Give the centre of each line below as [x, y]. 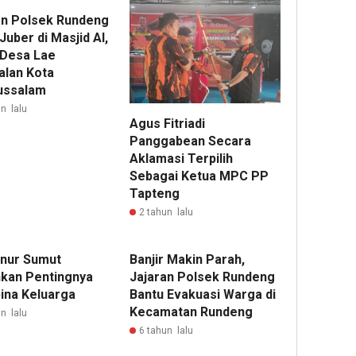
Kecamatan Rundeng [192, 312]
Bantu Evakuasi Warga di [203, 295]
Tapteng [155, 194]
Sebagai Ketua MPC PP [199, 176]
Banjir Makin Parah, [188, 260]
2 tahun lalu [166, 213]
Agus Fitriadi [168, 124]
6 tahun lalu [166, 331]
